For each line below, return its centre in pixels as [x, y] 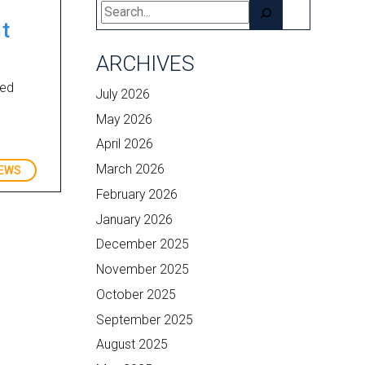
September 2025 [145, 319]
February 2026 [137, 194]
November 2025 [143, 269]
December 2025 [143, 244]
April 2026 [125, 144]
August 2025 [132, 345]
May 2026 [125, 119]
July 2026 [123, 94]
